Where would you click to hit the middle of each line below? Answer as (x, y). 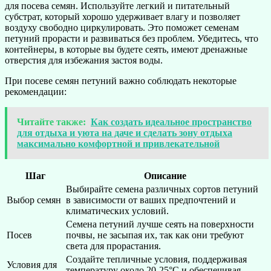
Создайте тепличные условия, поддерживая (156, 260)
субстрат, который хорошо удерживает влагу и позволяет (122, 17)
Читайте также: (51, 122)
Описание (165, 176)
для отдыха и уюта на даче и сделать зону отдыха (125, 133)
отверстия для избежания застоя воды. (84, 60)
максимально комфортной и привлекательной (118, 144)
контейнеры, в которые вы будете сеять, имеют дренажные (126, 50)
